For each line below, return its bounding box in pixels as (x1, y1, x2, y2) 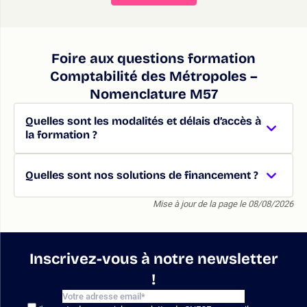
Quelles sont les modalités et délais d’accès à (25, 114, 261, 127)
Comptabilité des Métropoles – (49, 67, 258, 84)
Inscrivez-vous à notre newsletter (29, 249, 278, 268)
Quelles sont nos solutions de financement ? (25, 168, 258, 182)
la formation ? (25, 127, 97, 141)
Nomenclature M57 (89, 85, 218, 102)
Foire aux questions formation (51, 49, 256, 66)
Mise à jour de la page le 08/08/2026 (153, 198, 293, 209)
